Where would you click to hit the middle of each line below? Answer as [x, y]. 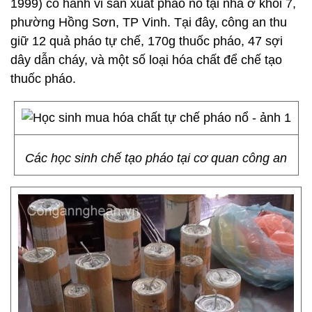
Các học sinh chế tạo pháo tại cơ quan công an [156, 158]
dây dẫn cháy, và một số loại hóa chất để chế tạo [146, 60]
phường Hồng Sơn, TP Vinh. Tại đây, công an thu [149, 22]
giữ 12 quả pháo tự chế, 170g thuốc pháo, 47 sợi [147, 41]
